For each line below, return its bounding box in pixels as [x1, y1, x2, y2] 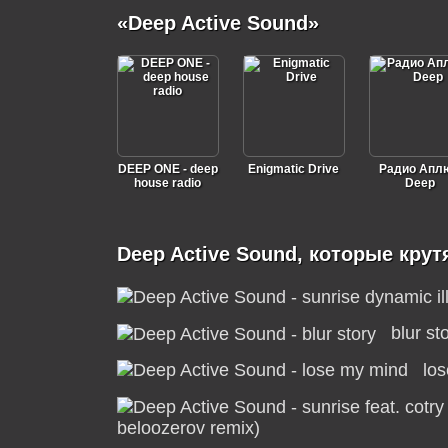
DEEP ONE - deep [117, 162, 218, 176]
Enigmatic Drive [248, 162, 339, 176]
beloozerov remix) [116, 418, 260, 438]
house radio [134, 176, 201, 190]
